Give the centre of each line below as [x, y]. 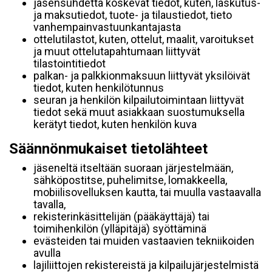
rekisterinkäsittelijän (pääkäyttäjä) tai [121, 216]
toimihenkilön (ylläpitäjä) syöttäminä [120, 229]
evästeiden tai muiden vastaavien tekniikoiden [144, 241]
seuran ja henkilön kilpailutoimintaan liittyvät [139, 100]
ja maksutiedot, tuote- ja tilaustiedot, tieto [133, 15]
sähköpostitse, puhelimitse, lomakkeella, [130, 180]
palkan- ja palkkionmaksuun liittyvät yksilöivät [142, 76]
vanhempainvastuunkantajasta [107, 27]
